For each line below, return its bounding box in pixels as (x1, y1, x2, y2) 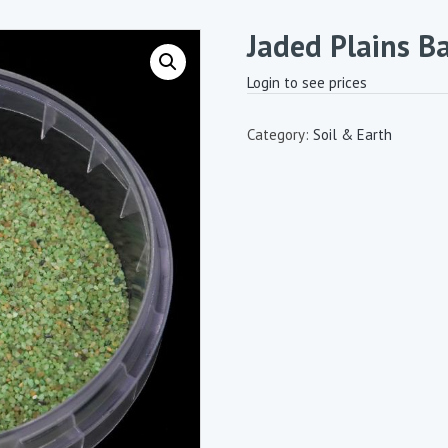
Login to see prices (246, 73, 367, 92)
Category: (246, 125, 313, 144)
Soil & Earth (312, 125, 392, 144)
